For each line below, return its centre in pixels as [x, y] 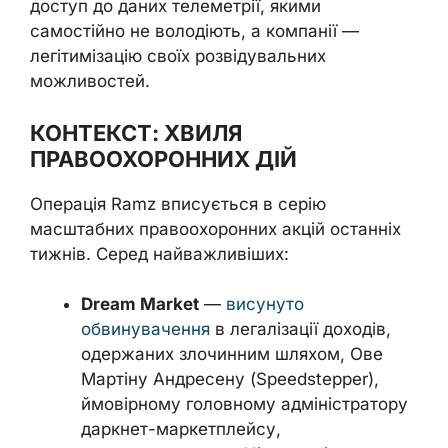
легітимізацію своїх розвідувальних [178, 56]
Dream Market [140, 304]
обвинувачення [145, 329]
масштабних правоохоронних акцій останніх [215, 228]
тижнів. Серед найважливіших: [159, 253]
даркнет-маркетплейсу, [181, 429]
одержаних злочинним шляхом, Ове [232, 354]
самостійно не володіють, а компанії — [194, 31]
